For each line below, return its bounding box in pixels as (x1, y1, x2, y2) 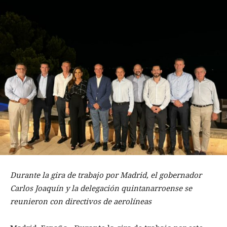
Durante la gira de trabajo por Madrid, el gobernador (10, 170, 202, 180)
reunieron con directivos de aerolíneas (10, 196, 152, 207)
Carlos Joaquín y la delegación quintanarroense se (10, 183, 192, 194)
